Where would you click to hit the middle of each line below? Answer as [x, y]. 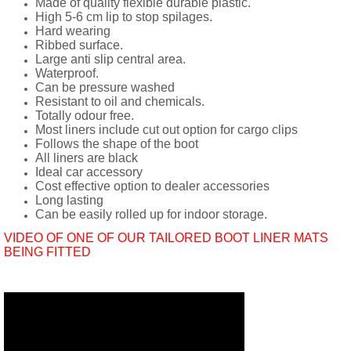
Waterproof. [67, 73]
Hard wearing [73, 31]
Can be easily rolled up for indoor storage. [151, 214]
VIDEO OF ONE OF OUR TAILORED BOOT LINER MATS [166, 238]
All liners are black [87, 158]
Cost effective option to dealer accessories [152, 186]
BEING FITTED [47, 252]
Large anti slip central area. [110, 59]
